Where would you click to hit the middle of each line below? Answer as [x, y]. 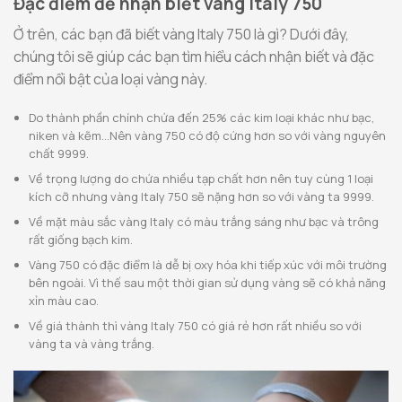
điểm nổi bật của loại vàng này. [112, 79]
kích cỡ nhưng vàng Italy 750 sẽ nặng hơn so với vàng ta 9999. [202, 197]
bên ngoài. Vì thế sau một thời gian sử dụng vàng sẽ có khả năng [207, 282]
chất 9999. [60, 154]
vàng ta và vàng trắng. [92, 343]
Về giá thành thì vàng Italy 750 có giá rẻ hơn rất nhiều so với [195, 325]
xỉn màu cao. [65, 300]
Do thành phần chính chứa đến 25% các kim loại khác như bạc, [201, 118]
